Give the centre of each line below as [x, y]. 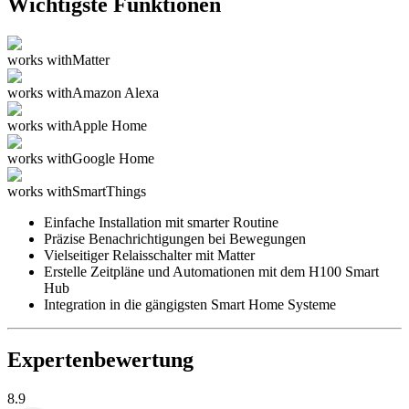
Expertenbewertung [100, 360]
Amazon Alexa [115, 93]
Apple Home [110, 126]
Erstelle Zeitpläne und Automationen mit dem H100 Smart [211, 272]
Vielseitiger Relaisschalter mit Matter [149, 256]
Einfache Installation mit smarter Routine [161, 223]
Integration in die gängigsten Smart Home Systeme [190, 305]
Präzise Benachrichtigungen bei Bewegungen [175, 239]
